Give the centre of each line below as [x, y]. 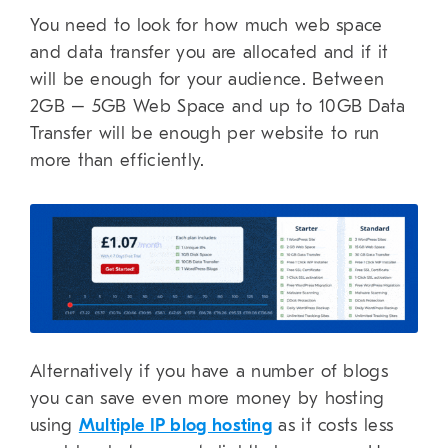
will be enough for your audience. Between [207, 79]
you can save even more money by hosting [207, 399]
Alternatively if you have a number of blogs [209, 372]
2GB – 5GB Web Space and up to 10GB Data [218, 106]
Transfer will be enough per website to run [205, 133]
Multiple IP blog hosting [175, 426]
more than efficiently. [117, 160]
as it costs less [333, 426]
